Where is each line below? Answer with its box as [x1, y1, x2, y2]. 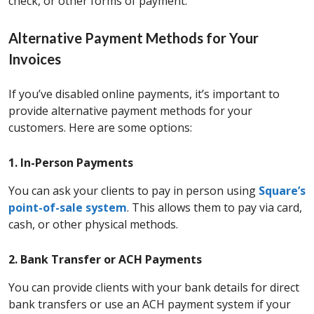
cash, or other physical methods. [8, 217, 178, 233]
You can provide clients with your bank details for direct [8, 280, 299, 296]
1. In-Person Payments [8, 155, 133, 171]
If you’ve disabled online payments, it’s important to [8, 86, 280, 102]
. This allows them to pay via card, [127, 200, 302, 216]
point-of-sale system [8, 200, 127, 216]
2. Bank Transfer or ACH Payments [8, 252, 202, 268]
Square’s [259, 183, 306, 199]
